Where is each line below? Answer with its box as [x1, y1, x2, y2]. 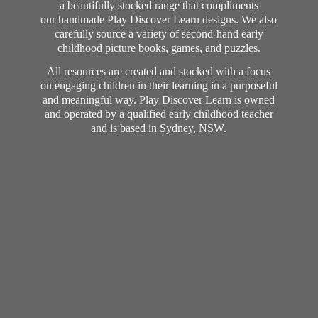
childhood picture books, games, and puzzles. [57, 42, 261, 55]
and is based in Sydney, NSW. [91, 121, 227, 134]
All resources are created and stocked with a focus [47, 65, 271, 77]
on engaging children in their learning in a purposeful [40, 79, 278, 92]
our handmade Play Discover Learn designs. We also [40, 13, 278, 26]
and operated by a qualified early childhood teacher [44, 107, 273, 120]
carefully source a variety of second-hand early [54, 28, 263, 40]
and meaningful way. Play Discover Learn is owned [43, 93, 275, 106]
